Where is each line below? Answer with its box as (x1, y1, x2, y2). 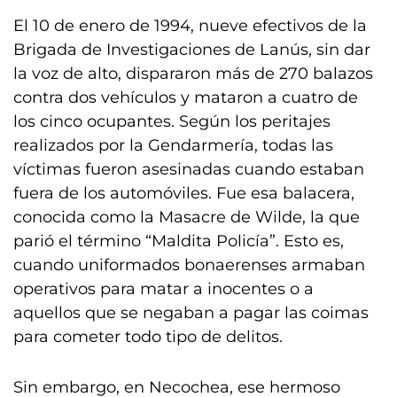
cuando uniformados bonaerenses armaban (13, 255, 365, 275)
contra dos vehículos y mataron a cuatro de (13, 88, 358, 107)
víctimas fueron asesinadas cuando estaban (13, 160, 364, 179)
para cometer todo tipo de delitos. (13, 327, 283, 346)
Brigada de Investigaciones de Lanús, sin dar (13, 40, 370, 59)
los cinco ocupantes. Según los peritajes (13, 112, 331, 131)
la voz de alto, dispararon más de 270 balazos (13, 64, 373, 83)
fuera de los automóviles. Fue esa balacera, (13, 183, 354, 203)
